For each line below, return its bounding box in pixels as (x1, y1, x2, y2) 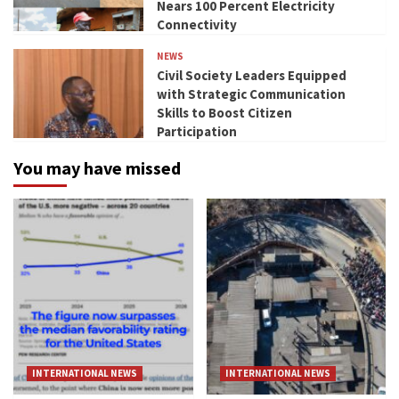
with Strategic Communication (157, 85, 346, 102)
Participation (157, 122, 238, 140)
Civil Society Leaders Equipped (157, 66, 347, 84)
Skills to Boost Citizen (157, 103, 293, 121)
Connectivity (157, 15, 238, 33)
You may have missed (13, 156, 181, 179)
